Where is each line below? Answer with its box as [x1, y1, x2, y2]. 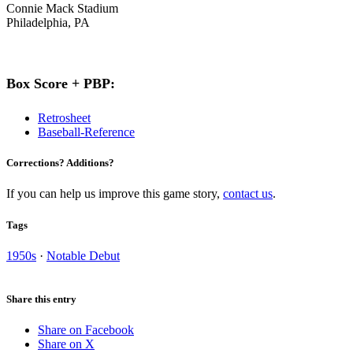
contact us [223, 187, 273, 201]
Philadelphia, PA [6, 16, 90, 30]
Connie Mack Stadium [6, 2, 118, 16]
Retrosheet [38, 111, 91, 125]
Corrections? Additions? [6, 157, 114, 169]
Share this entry [6, 292, 76, 305]
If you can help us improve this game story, [6, 187, 223, 201]
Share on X [38, 337, 95, 351]
